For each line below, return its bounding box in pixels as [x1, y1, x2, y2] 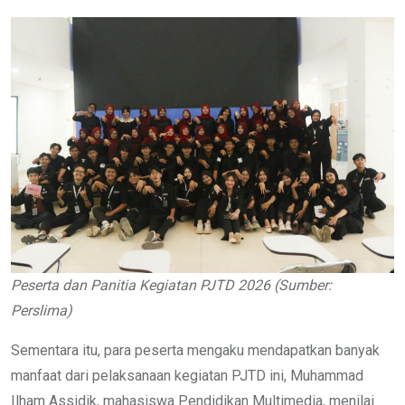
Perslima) [11, 301, 72, 319]
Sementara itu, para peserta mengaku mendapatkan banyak [11, 341, 380, 359]
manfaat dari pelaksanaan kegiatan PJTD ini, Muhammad [11, 366, 363, 384]
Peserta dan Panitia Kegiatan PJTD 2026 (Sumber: [11, 276, 332, 294]
